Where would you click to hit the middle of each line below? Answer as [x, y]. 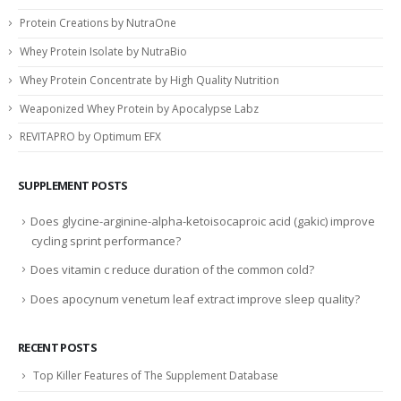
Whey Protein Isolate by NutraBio [103, 52]
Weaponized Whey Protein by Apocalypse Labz [139, 108]
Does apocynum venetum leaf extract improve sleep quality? [195, 299]
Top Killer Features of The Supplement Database [156, 376]
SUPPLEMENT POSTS [73, 186]
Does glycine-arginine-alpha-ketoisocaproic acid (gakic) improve [203, 222]
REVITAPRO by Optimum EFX [90, 137]
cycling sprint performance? [106, 240]
